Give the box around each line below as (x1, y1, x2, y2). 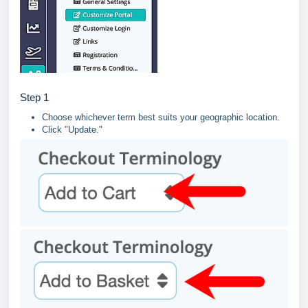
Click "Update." (42, 124, 102, 135)
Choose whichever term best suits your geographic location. (42, 112, 280, 123)
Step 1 (20, 91, 49, 104)
